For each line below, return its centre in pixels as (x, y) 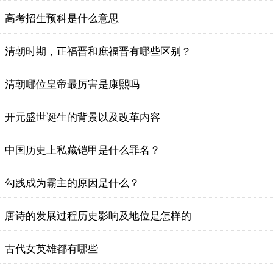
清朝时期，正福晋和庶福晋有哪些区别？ (98, 51)
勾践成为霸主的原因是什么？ (72, 183)
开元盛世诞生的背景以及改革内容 (83, 117)
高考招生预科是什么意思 (62, 19)
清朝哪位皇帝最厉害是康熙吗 (72, 84)
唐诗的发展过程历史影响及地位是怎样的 (98, 216)
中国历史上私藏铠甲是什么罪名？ (83, 150)
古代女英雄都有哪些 (51, 249)
